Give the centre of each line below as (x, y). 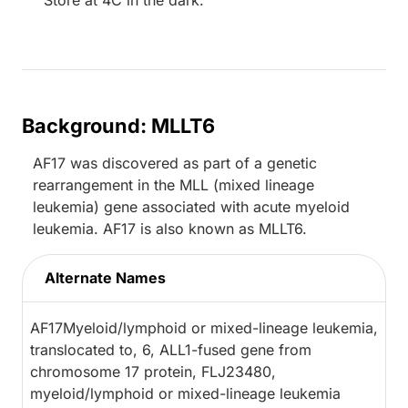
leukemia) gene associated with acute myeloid (191, 207)
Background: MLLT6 (118, 126)
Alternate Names (105, 278)
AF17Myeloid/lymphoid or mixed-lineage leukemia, (204, 328)
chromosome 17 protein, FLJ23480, (153, 372)
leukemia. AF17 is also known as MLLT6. (170, 229)
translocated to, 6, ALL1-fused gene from (171, 350)
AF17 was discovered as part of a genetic (175, 163)
